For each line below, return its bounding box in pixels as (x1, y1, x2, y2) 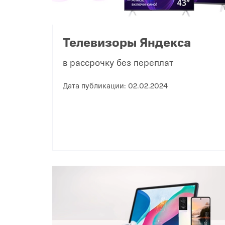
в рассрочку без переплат (63, 55, 173, 68)
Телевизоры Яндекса (63, 33, 191, 50)
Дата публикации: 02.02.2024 (63, 79, 168, 90)
